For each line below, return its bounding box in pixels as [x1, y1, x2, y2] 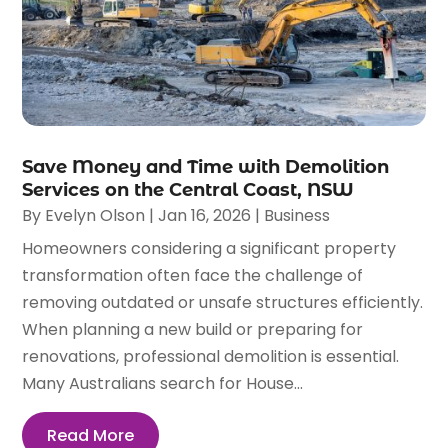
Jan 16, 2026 [158, 203, 252, 227]
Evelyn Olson [45, 203, 146, 227]
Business [264, 203, 331, 227]
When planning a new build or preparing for [22, 317, 364, 341]
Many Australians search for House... [22, 371, 304, 395]
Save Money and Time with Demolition [22, 155, 390, 178]
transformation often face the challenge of [22, 263, 364, 287]
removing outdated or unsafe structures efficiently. [22, 290, 424, 314]
